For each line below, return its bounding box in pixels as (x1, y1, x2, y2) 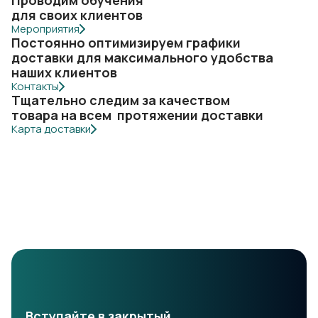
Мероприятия (11, 21, 79, 36)
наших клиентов (11, 64, 117, 81)
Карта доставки (11, 121, 91, 136)
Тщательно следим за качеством (11, 92, 230, 109)
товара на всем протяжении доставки (11, 106, 263, 124)
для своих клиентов (11, 6, 143, 23)
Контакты (11, 79, 59, 94)
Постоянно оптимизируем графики (11, 34, 241, 51)
